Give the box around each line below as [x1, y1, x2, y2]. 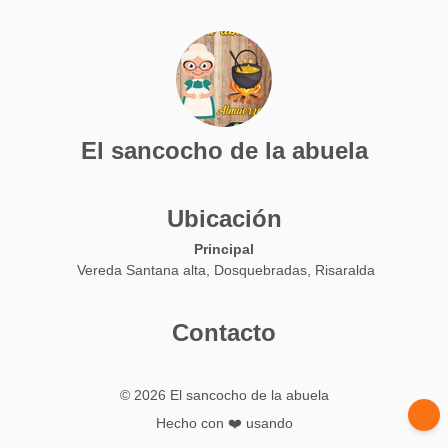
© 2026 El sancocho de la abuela [119, 387, 329, 403]
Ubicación [166, 205, 282, 233]
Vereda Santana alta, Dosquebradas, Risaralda [77, 262, 375, 279]
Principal [194, 241, 254, 258]
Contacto [172, 319, 276, 346]
